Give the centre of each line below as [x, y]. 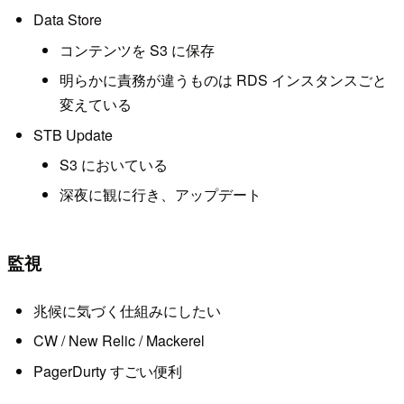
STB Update [73, 134]
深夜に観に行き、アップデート [160, 195]
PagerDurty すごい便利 [107, 371]
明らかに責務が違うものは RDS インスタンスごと [223, 80]
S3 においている [113, 164]
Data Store [67, 20]
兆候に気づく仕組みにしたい [127, 310]
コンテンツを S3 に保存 [137, 50]
